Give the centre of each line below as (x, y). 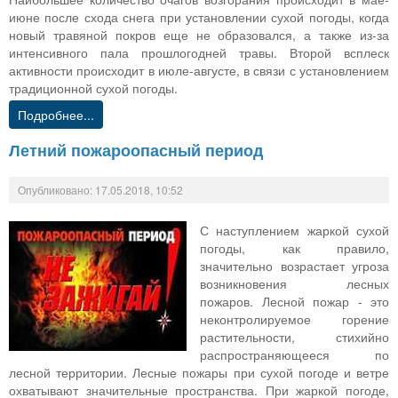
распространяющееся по (295, 355)
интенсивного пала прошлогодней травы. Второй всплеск (199, 53)
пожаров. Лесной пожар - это (295, 302)
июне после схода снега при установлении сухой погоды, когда (199, 17)
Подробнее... (56, 115)
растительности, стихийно (295, 337)
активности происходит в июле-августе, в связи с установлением (199, 71)
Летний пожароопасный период (136, 151)
